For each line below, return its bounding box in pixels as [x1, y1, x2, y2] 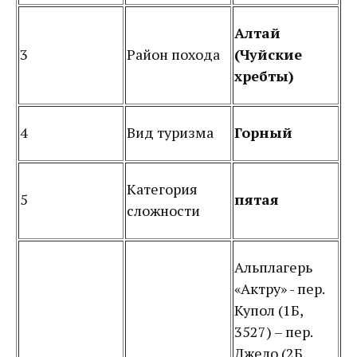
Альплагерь [234, 257, 312, 277]
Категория [127, 179, 198, 198]
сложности [127, 201, 200, 220]
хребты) [234, 66, 294, 85]
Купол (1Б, [234, 300, 303, 320]
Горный [234, 123, 292, 142]
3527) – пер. [234, 322, 312, 341]
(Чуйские [234, 45, 302, 64]
